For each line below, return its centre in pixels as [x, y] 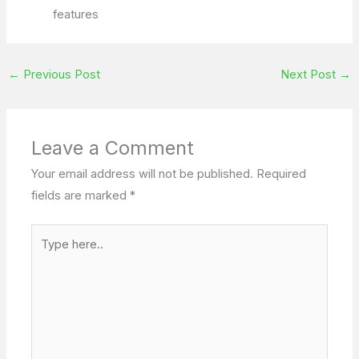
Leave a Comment [113, 147]
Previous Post [60, 74]
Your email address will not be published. [143, 173]
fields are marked [81, 195]
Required [282, 173]
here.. [46, 255]
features [76, 15]
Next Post [310, 74]
